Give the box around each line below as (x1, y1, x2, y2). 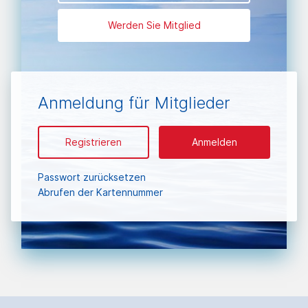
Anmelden (192, 136, 238, 148)
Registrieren (65, 136, 122, 148)
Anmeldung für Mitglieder (37, 93, 230, 113)
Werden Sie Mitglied (107, 19, 201, 32)
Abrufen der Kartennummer (37, 186, 163, 199)
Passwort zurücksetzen (37, 171, 146, 184)
